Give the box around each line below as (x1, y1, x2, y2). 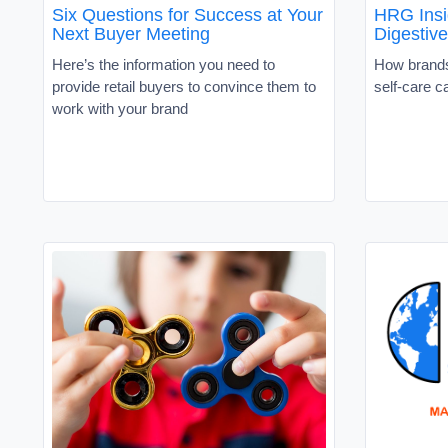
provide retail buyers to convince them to (52, 77, 316, 95)
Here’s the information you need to (52, 55, 275, 73)
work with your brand (52, 99, 188, 117)
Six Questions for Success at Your (52, 4, 323, 25)
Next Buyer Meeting (52, 23, 210, 44)
